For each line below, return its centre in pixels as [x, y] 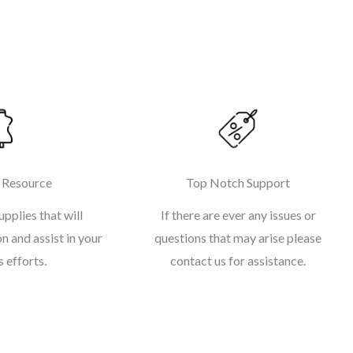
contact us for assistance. [238, 261]
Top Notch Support [238, 183]
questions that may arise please [238, 238]
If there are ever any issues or [238, 215]
